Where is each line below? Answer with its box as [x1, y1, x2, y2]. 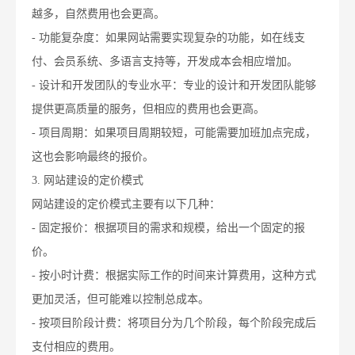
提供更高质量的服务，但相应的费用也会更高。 [32, 103, 265, 116]
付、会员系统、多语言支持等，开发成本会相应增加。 [32, 55, 298, 68]
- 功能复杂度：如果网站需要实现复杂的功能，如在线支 [32, 32, 305, 44]
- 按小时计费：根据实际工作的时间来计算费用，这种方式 [32, 269, 316, 282]
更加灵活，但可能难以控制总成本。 [32, 293, 209, 306]
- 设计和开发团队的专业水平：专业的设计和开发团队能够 [32, 79, 316, 92]
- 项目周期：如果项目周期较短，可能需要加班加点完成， [32, 127, 316, 139]
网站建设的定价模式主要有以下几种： [32, 198, 220, 211]
